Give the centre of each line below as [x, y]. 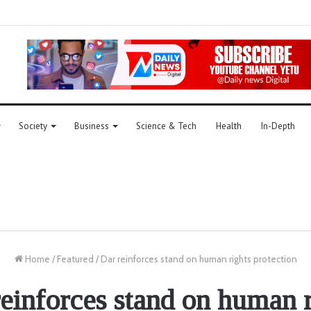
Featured [75, 259]
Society [33, 126]
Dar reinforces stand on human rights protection [199, 259]
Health [229, 126]
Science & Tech [166, 126]
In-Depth [278, 126]
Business [92, 126]
